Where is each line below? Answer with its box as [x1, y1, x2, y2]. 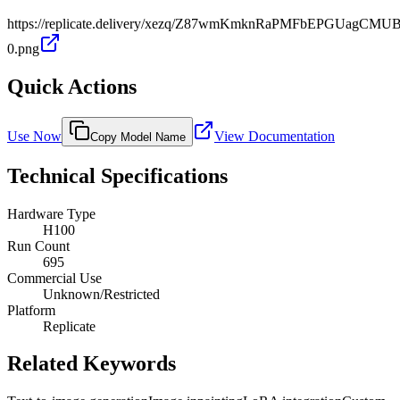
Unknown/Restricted [43, 286, 160, 302]
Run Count [7, 237, 70, 254]
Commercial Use [7, 270, 102, 286]
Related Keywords [7, 352, 176, 376]
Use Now [7, 128, 62, 144]
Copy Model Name [90, 129, 186, 144]
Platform [7, 302, 55, 318]
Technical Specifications [7, 163, 228, 187]
